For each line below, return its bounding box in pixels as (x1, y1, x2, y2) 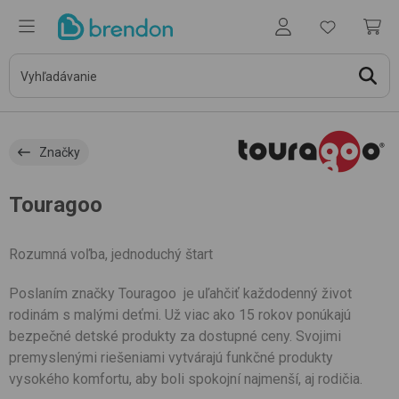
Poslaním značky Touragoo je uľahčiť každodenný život (9, 285, 352, 302)
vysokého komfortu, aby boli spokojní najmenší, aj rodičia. (9, 370, 362, 387)
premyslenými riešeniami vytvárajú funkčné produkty (9, 349, 333, 366)
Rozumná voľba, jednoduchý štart (9, 246, 213, 263)
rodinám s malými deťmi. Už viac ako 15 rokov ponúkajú (9, 306, 351, 323)
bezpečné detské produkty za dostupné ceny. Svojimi (9, 328, 341, 345)
